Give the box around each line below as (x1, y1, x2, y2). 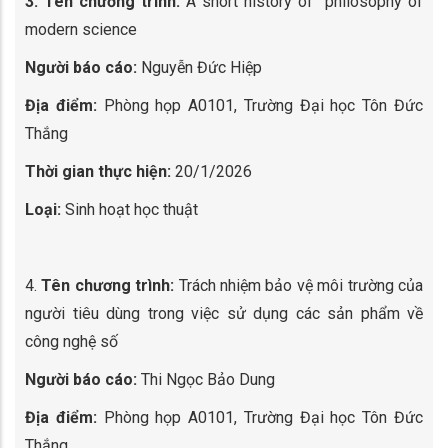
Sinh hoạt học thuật (61, 200, 198, 219)
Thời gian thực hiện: (25, 162, 171, 181)
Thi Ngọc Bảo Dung (137, 370, 275, 389)
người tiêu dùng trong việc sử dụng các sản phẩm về (25, 304, 423, 323)
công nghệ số (25, 332, 118, 351)
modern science (25, 20, 137, 39)
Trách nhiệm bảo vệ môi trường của (174, 276, 424, 295)
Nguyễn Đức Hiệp (137, 58, 262, 77)
